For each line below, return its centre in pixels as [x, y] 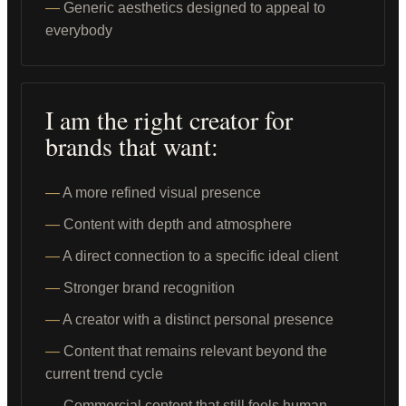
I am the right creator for [169, 120]
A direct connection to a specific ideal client [200, 256]
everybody [79, 30]
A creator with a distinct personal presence [198, 319]
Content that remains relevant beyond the [195, 351]
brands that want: [132, 146]
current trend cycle [104, 374]
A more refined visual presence [162, 193]
